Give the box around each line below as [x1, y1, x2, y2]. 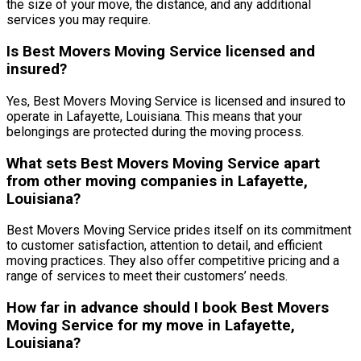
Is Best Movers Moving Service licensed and [6, 43, 315, 61]
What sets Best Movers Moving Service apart [6, 154, 320, 172]
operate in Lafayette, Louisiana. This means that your [6, 108, 302, 124]
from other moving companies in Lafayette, [6, 172, 308, 190]
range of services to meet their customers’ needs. [6, 268, 288, 284]
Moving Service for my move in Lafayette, [6, 317, 295, 334]
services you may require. [6, 12, 151, 28]
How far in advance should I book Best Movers [6, 299, 329, 317]
